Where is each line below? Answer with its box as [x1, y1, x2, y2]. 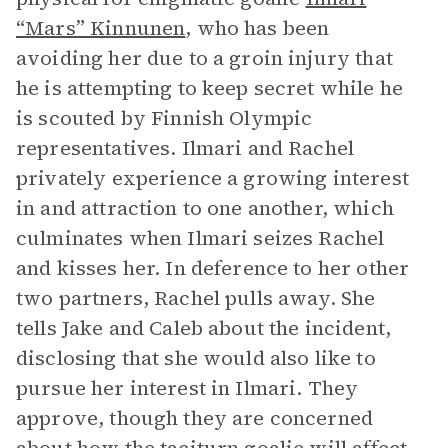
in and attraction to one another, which [16, 194, 394, 222]
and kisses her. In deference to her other [16, 254, 410, 282]
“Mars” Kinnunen [16, 14, 186, 42]
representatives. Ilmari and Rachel [16, 134, 355, 162]
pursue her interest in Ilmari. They [16, 374, 359, 402]
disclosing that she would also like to [16, 344, 376, 372]
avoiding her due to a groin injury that [16, 44, 393, 72]
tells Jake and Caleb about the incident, [16, 314, 391, 342]
